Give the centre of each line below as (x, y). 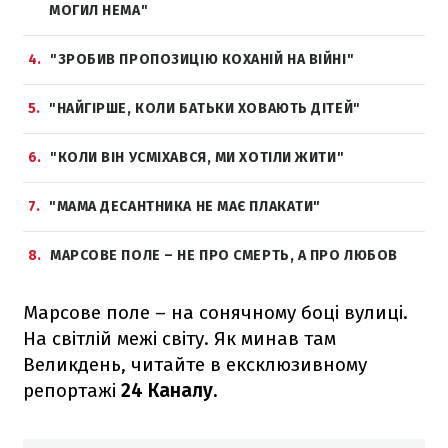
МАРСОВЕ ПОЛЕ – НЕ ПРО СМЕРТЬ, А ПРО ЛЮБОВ (224, 255)
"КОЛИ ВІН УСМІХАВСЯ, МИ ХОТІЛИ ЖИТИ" (197, 157)
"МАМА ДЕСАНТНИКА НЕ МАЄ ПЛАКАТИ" (185, 206)
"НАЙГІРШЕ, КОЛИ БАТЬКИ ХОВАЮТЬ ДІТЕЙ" (205, 108)
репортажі (72, 390)
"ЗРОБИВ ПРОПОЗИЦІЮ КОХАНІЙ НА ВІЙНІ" (202, 59)
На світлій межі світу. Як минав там (179, 338)
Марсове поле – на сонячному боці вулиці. (215, 312)
